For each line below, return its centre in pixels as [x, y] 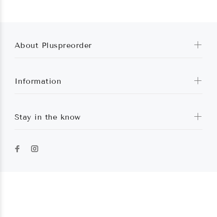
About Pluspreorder [53, 45]
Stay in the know [48, 117]
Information [38, 81]
